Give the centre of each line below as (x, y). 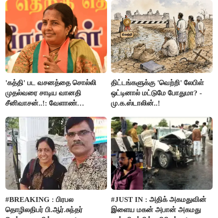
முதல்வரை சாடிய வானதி (44, 93)
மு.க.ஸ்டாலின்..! (136, 103)
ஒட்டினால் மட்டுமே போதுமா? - (157, 93)
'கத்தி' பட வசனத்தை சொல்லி (51, 83)
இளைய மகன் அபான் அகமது (156, 210)
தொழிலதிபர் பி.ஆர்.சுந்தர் (44, 210)
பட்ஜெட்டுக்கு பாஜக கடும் (44, 114)
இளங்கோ (126, 7)
